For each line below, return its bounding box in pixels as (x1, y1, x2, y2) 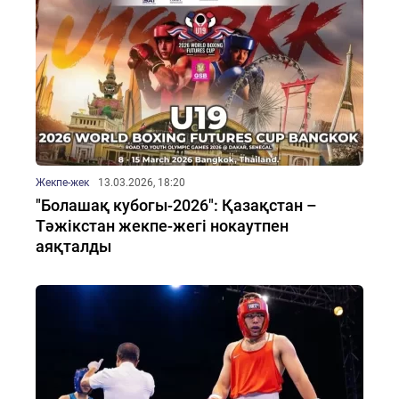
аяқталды (36, 237, 111, 256)
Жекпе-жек (36, 176, 89, 189)
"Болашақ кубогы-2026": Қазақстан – (36, 196, 317, 215)
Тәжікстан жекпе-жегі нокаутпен (36, 216, 289, 235)
